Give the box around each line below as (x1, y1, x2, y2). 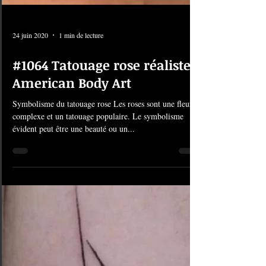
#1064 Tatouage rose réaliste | (12, 198, 198, 216)
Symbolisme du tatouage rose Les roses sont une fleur (12, 240, 192, 252)
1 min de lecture (59, 173, 103, 182)
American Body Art (12, 216, 131, 234)
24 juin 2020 (12, 173, 48, 182)
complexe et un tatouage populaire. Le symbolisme (12, 253, 183, 264)
